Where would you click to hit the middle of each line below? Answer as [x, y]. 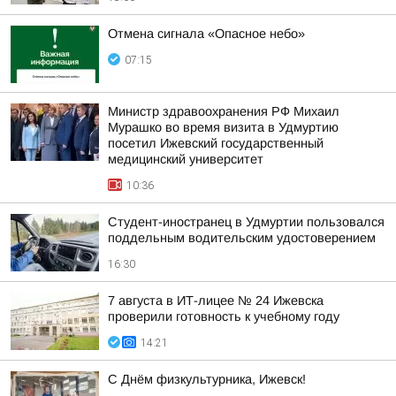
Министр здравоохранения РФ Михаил [224, 111]
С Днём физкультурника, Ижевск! [207, 379]
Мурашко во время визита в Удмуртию [223, 127]
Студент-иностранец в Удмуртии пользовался [246, 222]
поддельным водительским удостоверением [242, 238]
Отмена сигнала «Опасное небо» [206, 34]
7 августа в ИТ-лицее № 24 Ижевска [216, 301]
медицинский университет [186, 159]
